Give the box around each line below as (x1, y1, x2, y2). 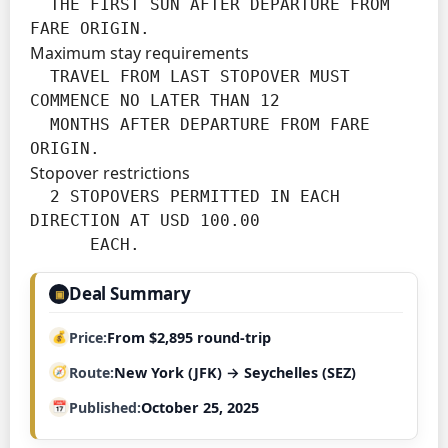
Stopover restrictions (30, 161, 190, 184)
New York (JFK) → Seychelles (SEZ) (114, 362, 356, 382)
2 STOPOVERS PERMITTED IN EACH (30, 186, 50, 206)
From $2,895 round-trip (107, 327, 271, 347)
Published (69, 397, 137, 417)
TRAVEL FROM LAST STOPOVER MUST (30, 66, 50, 86)
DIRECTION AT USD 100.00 (30, 210, 260, 230)
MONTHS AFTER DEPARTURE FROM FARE (30, 114, 50, 134)
